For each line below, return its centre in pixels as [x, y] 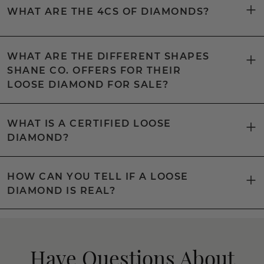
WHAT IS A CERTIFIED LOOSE [89, 123]
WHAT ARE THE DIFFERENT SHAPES [108, 56]
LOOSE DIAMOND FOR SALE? [88, 84]
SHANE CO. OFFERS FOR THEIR [94, 70]
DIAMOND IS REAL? [61, 190]
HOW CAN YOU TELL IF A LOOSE [98, 176]
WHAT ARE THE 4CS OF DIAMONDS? [108, 12]
